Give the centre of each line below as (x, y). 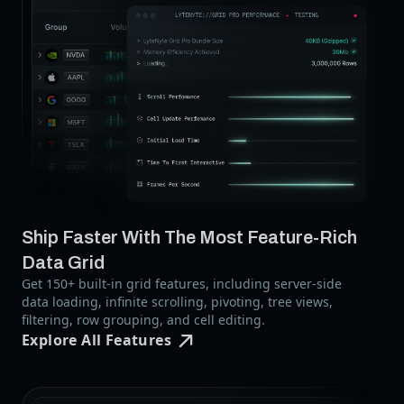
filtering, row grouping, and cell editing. (143, 319)
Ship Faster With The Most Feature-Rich (189, 237)
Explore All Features (96, 340)
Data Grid (63, 262)
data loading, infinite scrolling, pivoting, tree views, (177, 301)
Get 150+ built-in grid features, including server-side (182, 283)
